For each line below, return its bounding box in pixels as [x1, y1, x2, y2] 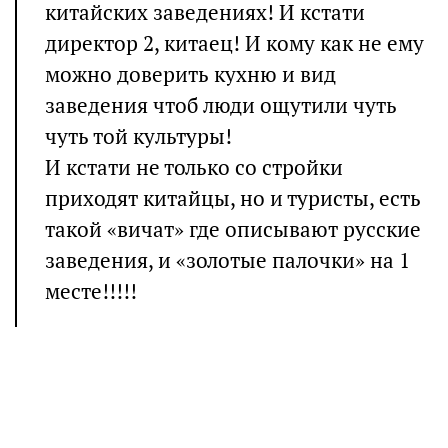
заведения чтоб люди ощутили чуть [45, 92, 397, 119]
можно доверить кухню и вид [45, 61, 336, 88]
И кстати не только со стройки [45, 154, 343, 181]
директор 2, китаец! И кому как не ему [45, 30, 424, 57]
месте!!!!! [45, 278, 137, 305]
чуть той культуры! [45, 123, 232, 150]
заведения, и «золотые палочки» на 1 [45, 247, 410, 274]
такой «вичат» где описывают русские [45, 216, 421, 243]
